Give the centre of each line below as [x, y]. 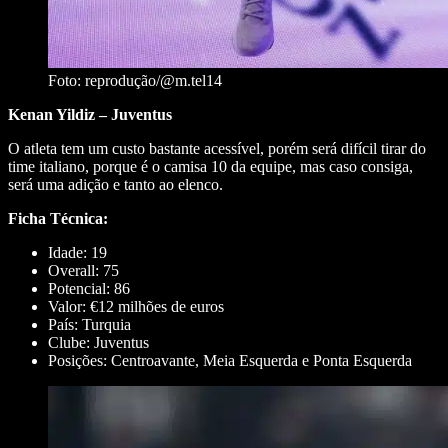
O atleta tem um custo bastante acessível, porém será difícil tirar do [217, 149]
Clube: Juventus [98, 343]
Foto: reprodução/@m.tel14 [135, 81]
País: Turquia [89, 325]
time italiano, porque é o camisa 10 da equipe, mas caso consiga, [210, 167]
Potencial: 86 [89, 289]
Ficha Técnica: [58, 219]
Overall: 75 [83, 271]
